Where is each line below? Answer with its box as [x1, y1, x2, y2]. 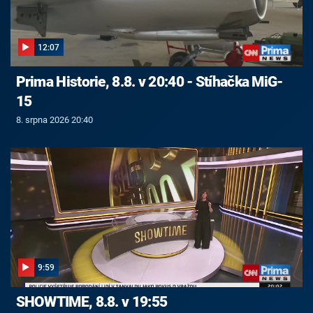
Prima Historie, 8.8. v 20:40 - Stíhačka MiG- [15, 73, 283, 90]
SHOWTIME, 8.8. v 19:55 [15, 293, 168, 311]
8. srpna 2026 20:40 [15, 114, 93, 125]
